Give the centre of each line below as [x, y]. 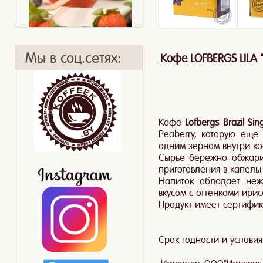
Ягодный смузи [182, 107]
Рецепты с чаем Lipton [70, 107]
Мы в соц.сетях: [73, 58]
